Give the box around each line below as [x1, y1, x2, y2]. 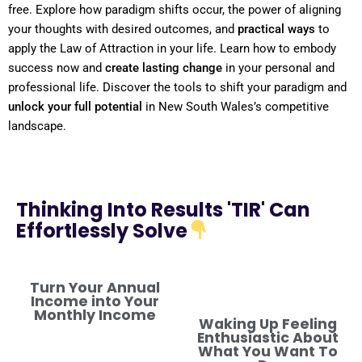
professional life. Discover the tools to [8, 80, 220, 95]
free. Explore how [8, 2, 105, 17]
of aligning [281, 2, 341, 17]
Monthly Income [33, 305, 156, 325]
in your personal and [222, 61, 335, 75]
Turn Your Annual [29, 277, 160, 297]
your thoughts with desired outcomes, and [8, 22, 238, 36]
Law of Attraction [60, 41, 154, 56]
